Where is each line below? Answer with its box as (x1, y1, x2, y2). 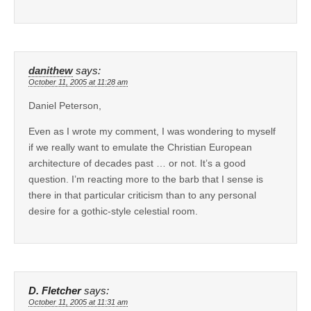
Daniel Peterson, (28, 100, 101, 112)
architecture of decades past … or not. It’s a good (28, 158, 246, 169)
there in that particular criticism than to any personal (28, 190, 256, 201)
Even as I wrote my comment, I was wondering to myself (28, 126, 276, 137)
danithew (28, 65, 73, 77)
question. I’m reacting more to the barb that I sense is (28, 174, 263, 185)
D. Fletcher (28, 285, 81, 297)
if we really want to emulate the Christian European (28, 142, 252, 153)
